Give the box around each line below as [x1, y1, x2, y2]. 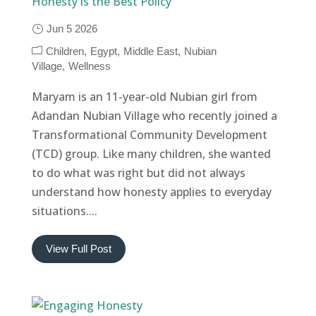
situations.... [31, 202, 97, 219]
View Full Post [45, 242, 111, 255]
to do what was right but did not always [31, 164, 245, 181]
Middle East [123, 44, 178, 57]
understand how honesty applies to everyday [31, 183, 272, 200]
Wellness [68, 59, 111, 72]
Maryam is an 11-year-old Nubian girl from [31, 88, 257, 104]
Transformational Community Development [31, 126, 267, 142]
